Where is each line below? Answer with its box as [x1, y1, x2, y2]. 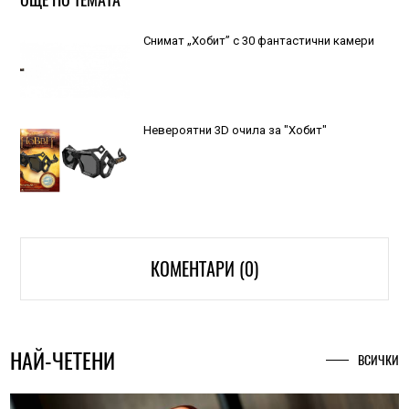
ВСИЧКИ [357, 351, 399, 369]
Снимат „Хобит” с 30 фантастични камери [142, 34, 374, 47]
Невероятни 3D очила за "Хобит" [142, 122, 327, 137]
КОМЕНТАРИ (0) [151, 256, 258, 281]
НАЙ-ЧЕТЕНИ [10, 345, 116, 375]
